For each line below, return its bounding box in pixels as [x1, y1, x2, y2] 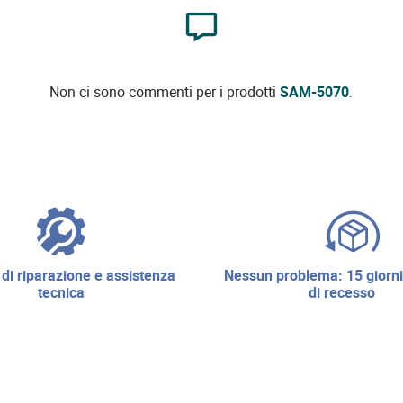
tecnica [37, 282, 85, 302]
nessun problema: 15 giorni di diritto [224, 265, 235, 285]
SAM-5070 [280, 82, 350, 102]
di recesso [309, 282, 376, 302]
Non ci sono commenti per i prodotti [49, 82, 281, 102]
